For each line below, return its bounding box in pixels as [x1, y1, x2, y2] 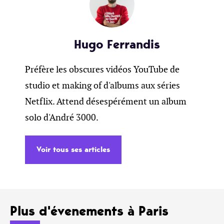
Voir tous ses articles [36, 144, 110, 154]
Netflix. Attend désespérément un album [25, 95, 186, 107]
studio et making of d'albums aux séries [25, 79, 180, 91]
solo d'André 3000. [25, 111, 98, 123]
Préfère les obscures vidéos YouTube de [25, 63, 179, 75]
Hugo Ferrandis [74, 36, 160, 52]
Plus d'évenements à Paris [10, 202, 168, 219]
